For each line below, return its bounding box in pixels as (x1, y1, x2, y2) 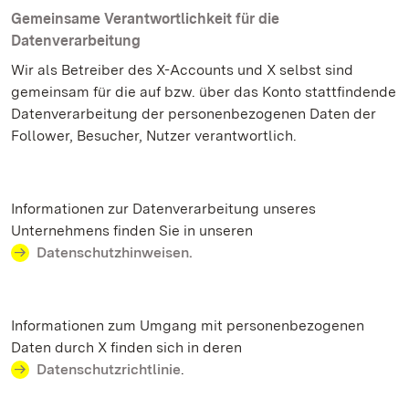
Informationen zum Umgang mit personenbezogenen (11, 317, 364, 334)
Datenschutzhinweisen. (37, 244, 193, 261)
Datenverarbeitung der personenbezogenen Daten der (11, 105, 376, 122)
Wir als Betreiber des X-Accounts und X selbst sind (11, 61, 353, 79)
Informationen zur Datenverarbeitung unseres (11, 200, 316, 217)
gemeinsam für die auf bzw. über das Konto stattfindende (11, 83, 396, 100)
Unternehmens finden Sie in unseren (11, 222, 253, 239)
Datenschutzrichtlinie (37, 361, 181, 378)
